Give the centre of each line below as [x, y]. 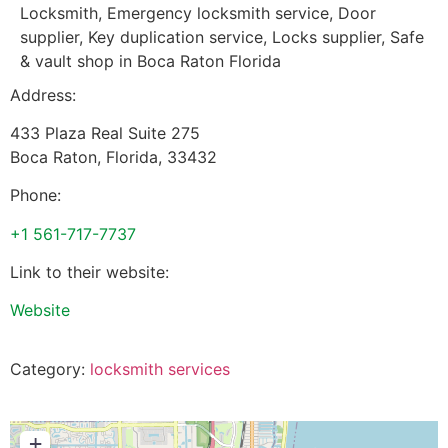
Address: [43, 94]
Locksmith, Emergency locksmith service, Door [198, 12]
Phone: [35, 195]
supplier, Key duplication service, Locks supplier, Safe [222, 36]
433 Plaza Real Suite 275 [105, 132]
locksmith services [160, 368]
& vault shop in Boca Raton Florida [150, 60]
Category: [50, 368]
